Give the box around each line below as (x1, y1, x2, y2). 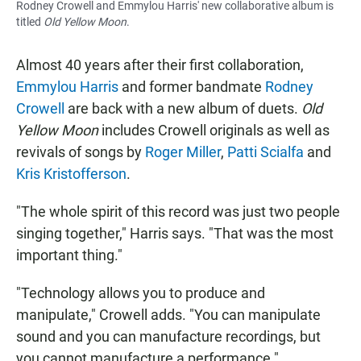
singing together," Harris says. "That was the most (16, 225, 334, 243)
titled (16, 15, 44, 29)
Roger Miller (145, 143, 221, 161)
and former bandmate (118, 78, 265, 96)
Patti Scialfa (227, 143, 307, 161)
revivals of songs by (16, 143, 145, 161)
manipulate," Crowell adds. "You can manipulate (16, 306, 321, 324)
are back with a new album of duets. (64, 100, 301, 118)
